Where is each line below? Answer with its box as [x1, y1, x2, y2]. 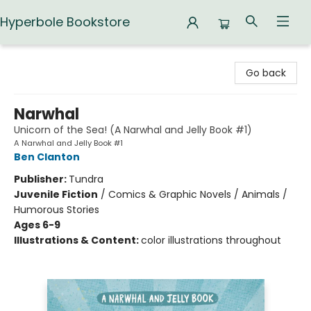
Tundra [69, 172, 103, 186]
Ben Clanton [14, 150, 80, 164]
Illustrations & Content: [14, 233, 141, 247]
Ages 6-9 [14, 218, 60, 232]
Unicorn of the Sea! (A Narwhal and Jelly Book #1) [14, 123, 252, 137]
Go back [246, 66, 286, 80]
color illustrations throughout [141, 233, 281, 247]
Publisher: [14, 172, 69, 186]
